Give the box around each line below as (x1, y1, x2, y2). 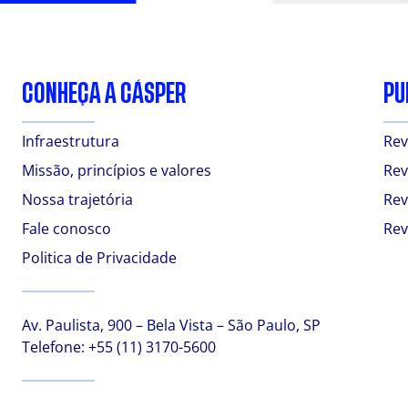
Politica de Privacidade (22, 247, 177, 268)
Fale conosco (22, 218, 111, 239)
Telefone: (22, 336, 88, 357)
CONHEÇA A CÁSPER (22, 81, 187, 105)
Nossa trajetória (22, 189, 133, 209)
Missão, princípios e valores (22, 159, 211, 180)
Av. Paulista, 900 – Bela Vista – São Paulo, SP (22, 314, 321, 335)
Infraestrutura (22, 130, 119, 151)
